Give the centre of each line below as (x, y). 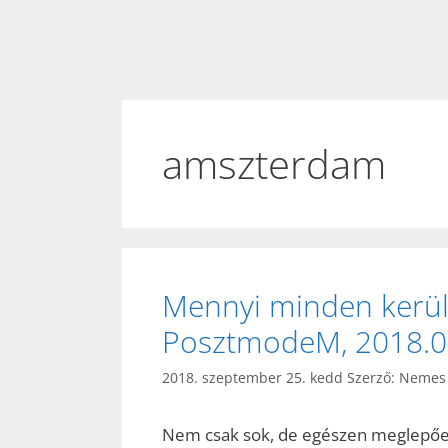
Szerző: (373, 378)
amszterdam (274, 163)
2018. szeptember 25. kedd (252, 378)
